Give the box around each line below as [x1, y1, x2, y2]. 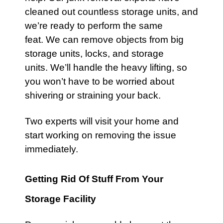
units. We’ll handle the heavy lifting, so [25, 62, 187, 73]
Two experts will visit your [25, 116, 135, 126]
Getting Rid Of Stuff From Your [25, 174, 163, 184]
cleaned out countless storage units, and [25, 6, 198, 17]
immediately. [25, 144, 78, 154]
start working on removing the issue [25, 130, 176, 140]
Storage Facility [25, 194, 96, 204]
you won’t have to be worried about [25, 76, 174, 87]
